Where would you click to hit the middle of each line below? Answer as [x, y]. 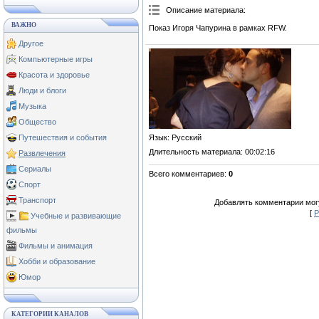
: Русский [184, 137]
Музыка [32, 106]
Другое [31, 43]
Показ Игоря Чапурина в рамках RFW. [218, 28]
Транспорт [37, 200]
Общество [37, 122]
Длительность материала [195, 151]
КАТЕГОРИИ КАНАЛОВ [50, 314]
